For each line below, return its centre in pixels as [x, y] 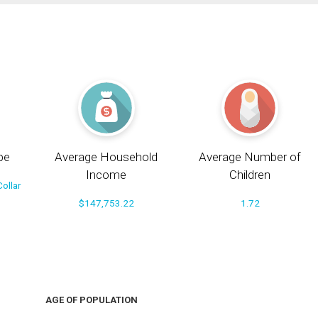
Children [250, 175]
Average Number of [250, 157]
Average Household [106, 157]
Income [106, 175]
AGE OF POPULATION [91, 300]
